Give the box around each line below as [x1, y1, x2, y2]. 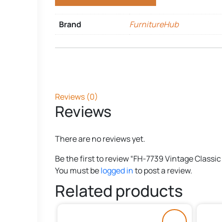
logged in [101, 165, 133, 176]
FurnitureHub [129, 19, 178, 30]
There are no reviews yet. [55, 133, 145, 144]
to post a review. [133, 165, 192, 176]
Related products [55, 179, 183, 202]
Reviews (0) [55, 91, 98, 102]
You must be [55, 165, 101, 176]
